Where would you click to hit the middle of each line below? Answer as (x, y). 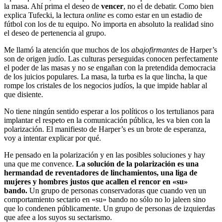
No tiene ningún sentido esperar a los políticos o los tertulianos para (109, 111)
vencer (112, 6)
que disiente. (24, 94)
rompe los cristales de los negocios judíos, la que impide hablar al (106, 85)
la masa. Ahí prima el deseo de (53, 6)
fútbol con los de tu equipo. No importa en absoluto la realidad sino (109, 24)
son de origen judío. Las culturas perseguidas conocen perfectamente (111, 58)
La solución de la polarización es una (137, 164)
